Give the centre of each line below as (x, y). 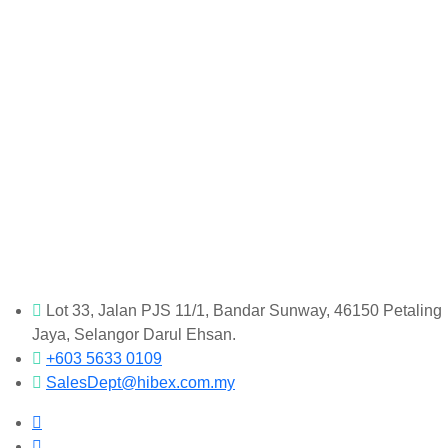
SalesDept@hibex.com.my (140, 382)
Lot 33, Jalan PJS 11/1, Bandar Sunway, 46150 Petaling (244, 310)
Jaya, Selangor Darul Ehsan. (134, 334)
